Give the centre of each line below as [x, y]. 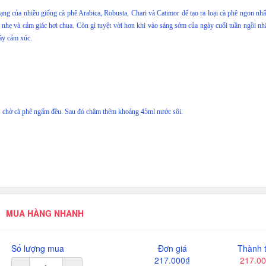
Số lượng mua [37, 248]
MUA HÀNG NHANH [45, 213]
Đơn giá [172, 248]
